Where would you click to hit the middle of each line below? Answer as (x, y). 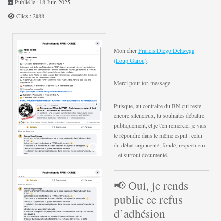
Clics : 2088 (30, 16)
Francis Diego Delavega (166, 50)
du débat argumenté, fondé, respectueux (160, 145)
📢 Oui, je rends (151, 185)
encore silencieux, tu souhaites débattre (159, 115)
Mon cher (126, 50)
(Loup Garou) (130, 60)
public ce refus (148, 199)
